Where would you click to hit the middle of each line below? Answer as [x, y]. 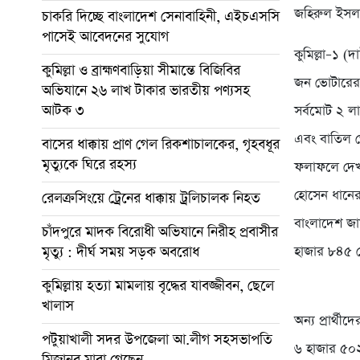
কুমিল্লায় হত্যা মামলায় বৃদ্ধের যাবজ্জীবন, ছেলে [158, 286]
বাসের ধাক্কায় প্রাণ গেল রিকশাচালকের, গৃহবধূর [161, 144]
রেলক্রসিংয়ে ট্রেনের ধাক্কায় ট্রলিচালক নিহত [151, 198]
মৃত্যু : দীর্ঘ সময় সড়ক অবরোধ [121, 252]
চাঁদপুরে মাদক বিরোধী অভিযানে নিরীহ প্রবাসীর [160, 232]
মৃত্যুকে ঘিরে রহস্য [89, 164]
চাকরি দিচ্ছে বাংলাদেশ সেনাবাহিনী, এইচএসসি [161, 16]
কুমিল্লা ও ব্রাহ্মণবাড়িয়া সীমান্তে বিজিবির [141, 70]
